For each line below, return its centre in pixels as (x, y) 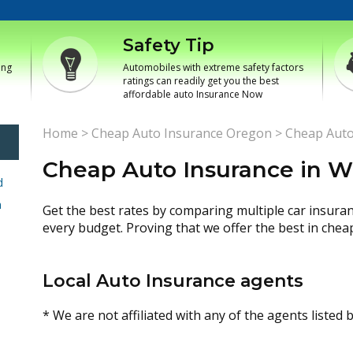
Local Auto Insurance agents (173, 281)
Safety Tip (169, 45)
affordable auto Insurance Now (193, 94)
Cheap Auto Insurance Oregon (182, 133)
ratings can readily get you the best (201, 81)
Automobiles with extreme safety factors (213, 67)
